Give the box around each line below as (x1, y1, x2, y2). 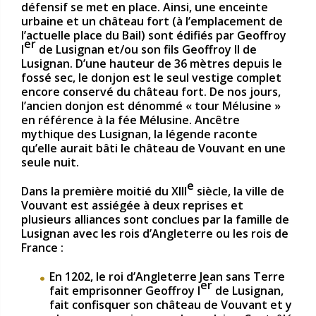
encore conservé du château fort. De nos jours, (21, 84, 281, 100)
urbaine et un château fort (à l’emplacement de (21, 13, 283, 30)
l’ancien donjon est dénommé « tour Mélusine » (21, 98, 281, 114)
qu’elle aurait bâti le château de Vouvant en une (21, 140, 286, 157)
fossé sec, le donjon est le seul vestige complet (21, 70, 281, 86)
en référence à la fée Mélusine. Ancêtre (21, 112, 240, 128)
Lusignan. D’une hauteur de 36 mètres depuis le (21, 56, 282, 72)
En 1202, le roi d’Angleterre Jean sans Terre (49, 268, 285, 284)
